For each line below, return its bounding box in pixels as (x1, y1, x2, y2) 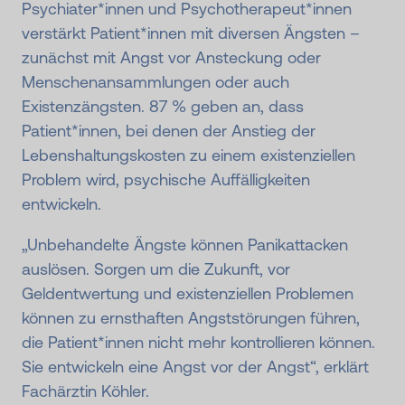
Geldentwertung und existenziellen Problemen (22, 284, 353, 304)
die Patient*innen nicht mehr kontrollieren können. (22, 333, 375, 353)
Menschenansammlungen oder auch (22, 72, 289, 92)
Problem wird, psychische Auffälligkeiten (22, 170, 310, 190)
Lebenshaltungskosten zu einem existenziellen (22, 146, 355, 165)
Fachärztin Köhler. (22, 381, 149, 401)
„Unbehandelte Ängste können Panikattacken (22, 235, 348, 255)
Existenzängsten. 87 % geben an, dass (22, 97, 304, 117)
